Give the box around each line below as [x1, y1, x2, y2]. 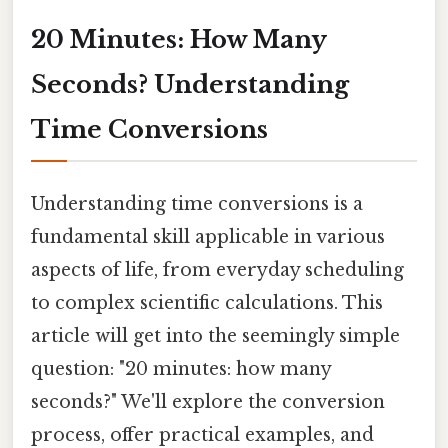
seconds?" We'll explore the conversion [31, 390, 385, 413]
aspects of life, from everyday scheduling [31, 258, 404, 281]
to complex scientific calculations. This [31, 291, 383, 314]
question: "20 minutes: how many [31, 357, 331, 380]
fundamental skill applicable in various [31, 225, 385, 248]
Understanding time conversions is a [31, 192, 363, 215]
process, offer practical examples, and [31, 423, 374, 446]
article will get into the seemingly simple [31, 324, 400, 347]
